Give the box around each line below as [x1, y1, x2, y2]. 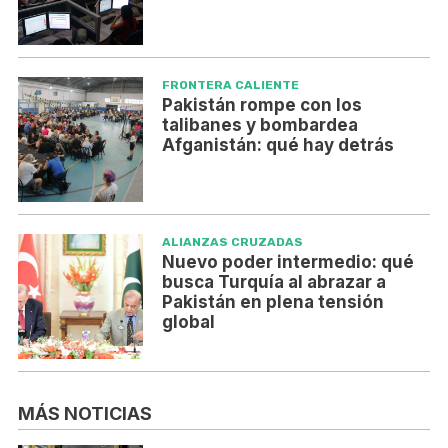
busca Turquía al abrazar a [161, 272, 386, 293]
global [161, 312, 215, 333]
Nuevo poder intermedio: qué [161, 252, 414, 273]
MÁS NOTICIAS [18, 403, 152, 425]
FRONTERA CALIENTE [161, 78, 299, 93]
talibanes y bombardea [161, 115, 358, 136]
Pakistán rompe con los [161, 95, 362, 116]
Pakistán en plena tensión [161, 292, 384, 313]
